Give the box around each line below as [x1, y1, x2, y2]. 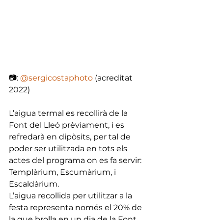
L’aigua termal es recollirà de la [9, 109, 130, 118]
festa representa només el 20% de [9, 203, 144, 213]
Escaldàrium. [9, 179, 61, 189]
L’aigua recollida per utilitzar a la [9, 191, 134, 201]
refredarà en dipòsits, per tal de [9, 132, 133, 142]
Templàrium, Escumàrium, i [9, 167, 118, 177]
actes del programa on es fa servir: [9, 156, 143, 165]
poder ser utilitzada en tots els [9, 144, 129, 154]
